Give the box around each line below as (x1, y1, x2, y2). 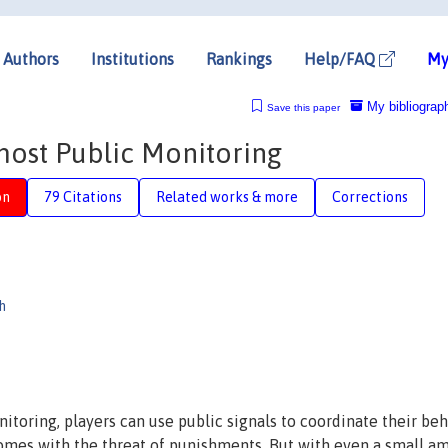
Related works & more (156, 188, 298, 205)
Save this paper (266, 101, 340, 113)
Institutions (91, 49, 174, 68)
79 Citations (44, 188, 122, 205)
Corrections (332, 188, 408, 205)
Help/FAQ (304, 49, 379, 68)
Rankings (206, 49, 272, 68)
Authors (3, 49, 59, 68)
